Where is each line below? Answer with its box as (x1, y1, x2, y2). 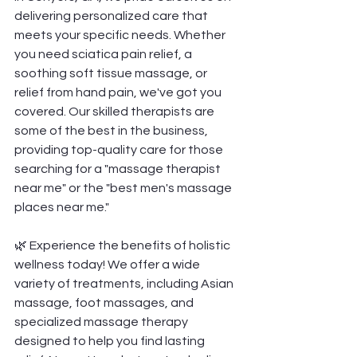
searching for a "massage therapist (14, 163, 223, 175)
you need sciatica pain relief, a (14, 48, 194, 61)
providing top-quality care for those (14, 143, 226, 156)
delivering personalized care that (14, 10, 210, 22)
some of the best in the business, (14, 124, 210, 137)
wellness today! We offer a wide (14, 258, 202, 271)
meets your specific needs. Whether (14, 29, 228, 41)
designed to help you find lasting (14, 335, 207, 347)
